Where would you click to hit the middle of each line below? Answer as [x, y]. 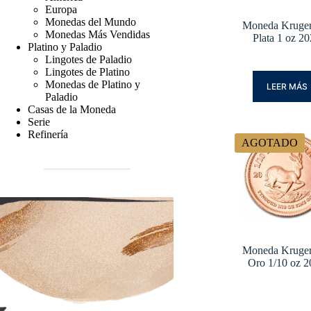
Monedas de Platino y [93, 84]
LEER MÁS [287, 87]
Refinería [48, 134]
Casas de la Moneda [72, 109]
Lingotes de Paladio [89, 59]
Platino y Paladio [65, 47]
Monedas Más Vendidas [98, 34]
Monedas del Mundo [91, 22]
